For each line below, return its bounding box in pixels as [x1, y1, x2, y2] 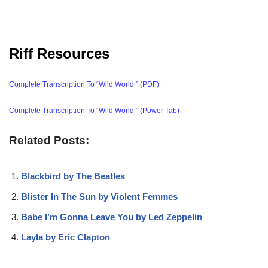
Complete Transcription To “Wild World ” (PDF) [9, 80, 159, 89]
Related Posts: [9, 133, 89, 147]
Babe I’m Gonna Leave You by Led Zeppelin [21, 211, 202, 222]
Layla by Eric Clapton [21, 232, 110, 242]
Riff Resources [9, 45, 109, 62]
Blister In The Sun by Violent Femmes [21, 191, 178, 202]
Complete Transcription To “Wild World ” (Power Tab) [9, 106, 179, 115]
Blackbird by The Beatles [21, 170, 125, 181]
